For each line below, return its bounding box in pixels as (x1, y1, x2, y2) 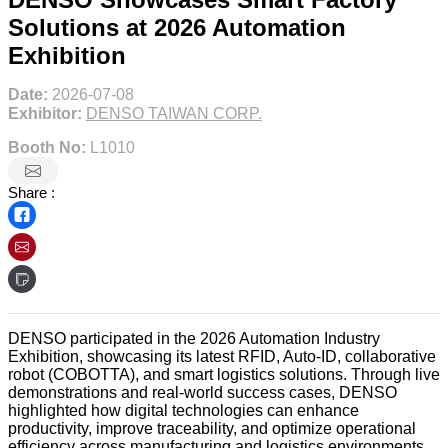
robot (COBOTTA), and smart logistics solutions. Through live (8, 366, 440, 384)
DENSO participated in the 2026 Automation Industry (8, 330, 380, 348)
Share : (8, 184, 55, 202)
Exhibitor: (8, 105, 82, 123)
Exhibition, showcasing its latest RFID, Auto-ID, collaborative (8, 348, 436, 366)
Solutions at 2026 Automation (8, 14, 346, 42)
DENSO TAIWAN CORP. (86, 105, 262, 123)
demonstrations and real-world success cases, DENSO (8, 384, 397, 402)
